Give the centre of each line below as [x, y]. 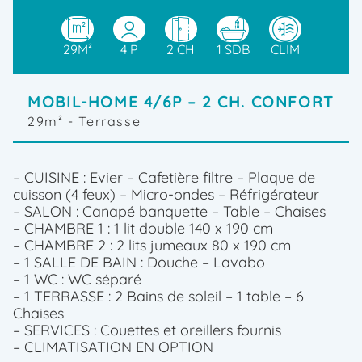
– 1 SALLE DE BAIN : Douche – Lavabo [139, 262]
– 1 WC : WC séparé [77, 279]
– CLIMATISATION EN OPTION [113, 347]
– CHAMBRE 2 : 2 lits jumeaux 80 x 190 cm [152, 245]
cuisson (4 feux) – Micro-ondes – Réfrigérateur [166, 194]
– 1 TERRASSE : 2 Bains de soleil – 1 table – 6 [158, 296]
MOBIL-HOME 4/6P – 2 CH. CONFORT [181, 102]
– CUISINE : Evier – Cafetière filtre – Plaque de [164, 177]
